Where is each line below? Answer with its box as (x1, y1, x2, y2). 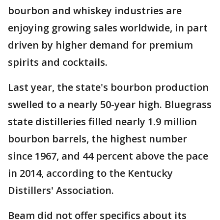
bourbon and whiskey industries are (8, 4, 182, 18)
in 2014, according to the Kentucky (8, 166, 173, 180)
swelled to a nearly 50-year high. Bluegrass (8, 98, 212, 111)
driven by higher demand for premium (8, 38, 193, 52)
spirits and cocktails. (8, 55, 108, 69)
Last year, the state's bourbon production (8, 81, 209, 94)
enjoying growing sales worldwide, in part (8, 21, 208, 35)
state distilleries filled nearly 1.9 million (8, 115, 197, 129)
